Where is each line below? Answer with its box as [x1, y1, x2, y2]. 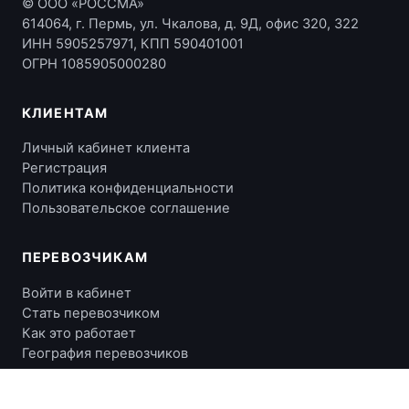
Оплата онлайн [22, 393, 104, 407]
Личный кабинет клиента [22, 140, 190, 157]
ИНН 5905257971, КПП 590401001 [22, 35, 244, 52]
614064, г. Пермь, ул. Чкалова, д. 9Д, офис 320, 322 [22, 15, 359, 32]
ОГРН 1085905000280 [22, 55, 166, 72]
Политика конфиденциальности [22, 180, 234, 197]
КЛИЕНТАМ [22, 104, 109, 121]
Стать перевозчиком [22, 304, 160, 321]
